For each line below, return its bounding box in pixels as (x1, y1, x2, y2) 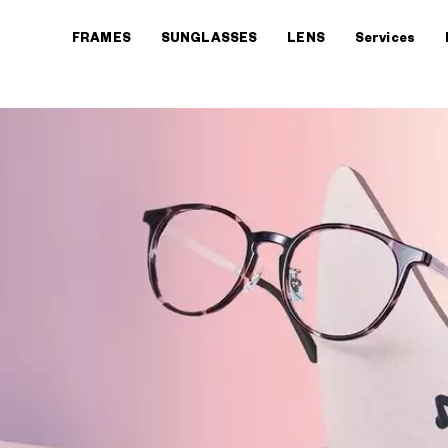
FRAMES (72, 31, 131, 44)
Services (354, 31, 416, 44)
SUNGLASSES (160, 31, 258, 44)
